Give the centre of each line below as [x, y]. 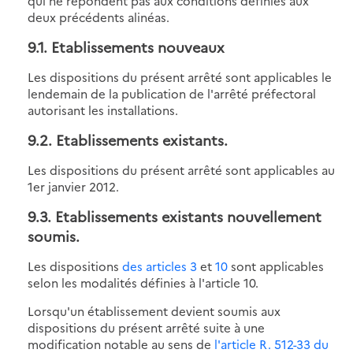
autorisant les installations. [103, 110]
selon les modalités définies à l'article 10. [143, 282]
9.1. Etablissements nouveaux [126, 46]
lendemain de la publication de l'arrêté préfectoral [172, 93]
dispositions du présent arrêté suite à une [146, 327]
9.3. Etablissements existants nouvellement [175, 216]
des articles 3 [160, 266]
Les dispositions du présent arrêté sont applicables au [181, 169]
